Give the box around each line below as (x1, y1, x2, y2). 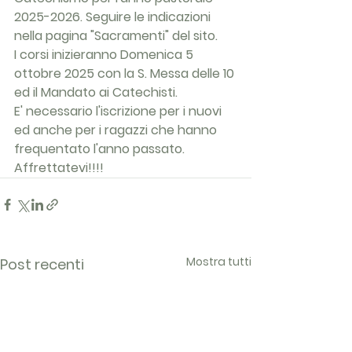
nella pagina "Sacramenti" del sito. (14, 27, 218, 45)
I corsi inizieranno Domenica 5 (14, 46, 196, 64)
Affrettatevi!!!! (14, 159, 104, 177)
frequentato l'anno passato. (14, 140, 185, 158)
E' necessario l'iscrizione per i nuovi (14, 102, 225, 120)
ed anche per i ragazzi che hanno (14, 121, 220, 139)
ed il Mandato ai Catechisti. (14, 83, 178, 101)
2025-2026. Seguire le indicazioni (14, 8, 214, 26)
